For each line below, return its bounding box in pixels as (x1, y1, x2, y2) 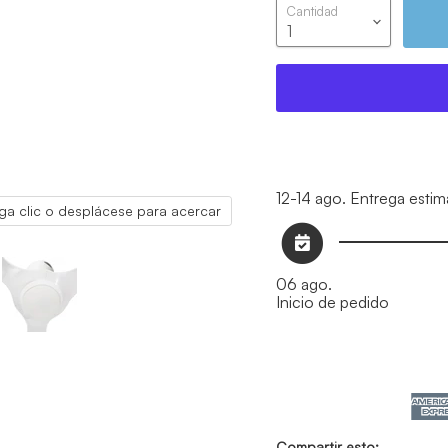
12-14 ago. (275, 188, 346, 209)
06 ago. (275, 273, 332, 294)
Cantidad (285, 3, 338, 20)
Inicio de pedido (275, 291, 389, 312)
